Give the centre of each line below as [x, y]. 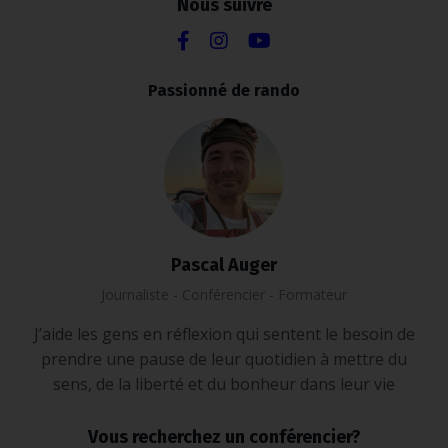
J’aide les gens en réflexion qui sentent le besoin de [224, 333]
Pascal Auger [224, 264]
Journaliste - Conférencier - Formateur [224, 294]
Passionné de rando [224, 90]
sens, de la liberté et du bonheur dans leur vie [224, 383]
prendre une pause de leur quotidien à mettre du [224, 358]
